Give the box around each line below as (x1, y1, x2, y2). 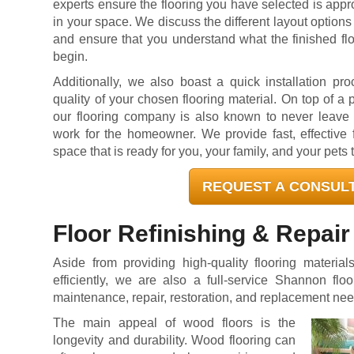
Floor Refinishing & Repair (53, 220, 351, 247)
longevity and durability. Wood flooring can (53, 333, 296, 347)
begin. (53, 50, 88, 63)
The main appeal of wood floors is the (53, 316, 296, 330)
